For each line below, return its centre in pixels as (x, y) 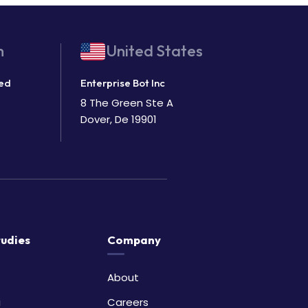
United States (154, 51)
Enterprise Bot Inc (122, 82)
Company (134, 239)
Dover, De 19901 (118, 119)
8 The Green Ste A (126, 102)
